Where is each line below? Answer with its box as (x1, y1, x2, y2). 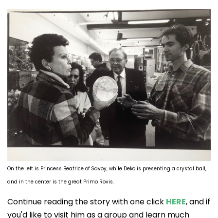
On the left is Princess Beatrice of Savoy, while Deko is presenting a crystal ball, (7, 164, 206, 172)
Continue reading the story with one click (7, 196, 166, 207)
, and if (186, 196, 210, 207)
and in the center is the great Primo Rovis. (7, 178, 114, 185)
